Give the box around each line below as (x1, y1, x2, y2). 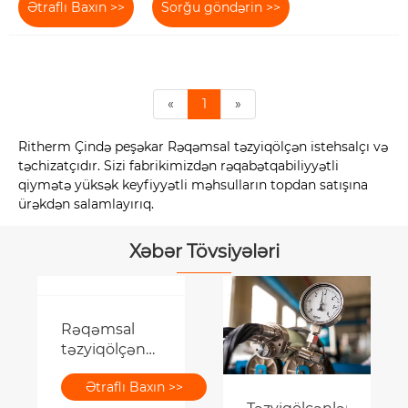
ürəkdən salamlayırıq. (18, 195, 154, 212)
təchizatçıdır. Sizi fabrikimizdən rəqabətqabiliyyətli (18, 157, 339, 174)
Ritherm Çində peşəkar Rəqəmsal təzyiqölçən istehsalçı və (18, 138, 388, 155)
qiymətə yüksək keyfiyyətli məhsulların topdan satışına (18, 176, 368, 193)
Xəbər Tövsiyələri (128, 240, 280, 262)
